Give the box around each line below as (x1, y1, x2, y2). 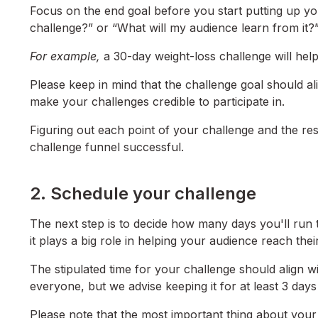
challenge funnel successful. (30, 140, 184, 155)
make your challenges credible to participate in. (30, 94, 285, 109)
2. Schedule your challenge (30, 183, 261, 204)
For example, (30, 49, 100, 64)
